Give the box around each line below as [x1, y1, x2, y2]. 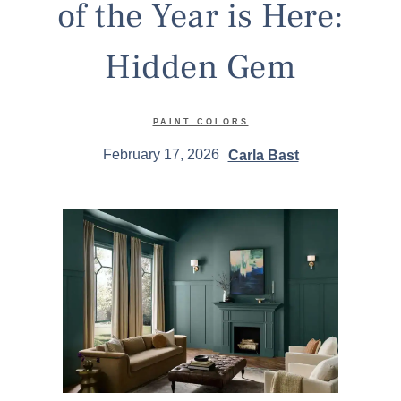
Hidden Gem [105, 45, 296, 90]
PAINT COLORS [152, 116, 249, 126]
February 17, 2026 [102, 147, 219, 163]
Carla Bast [227, 147, 299, 163]
